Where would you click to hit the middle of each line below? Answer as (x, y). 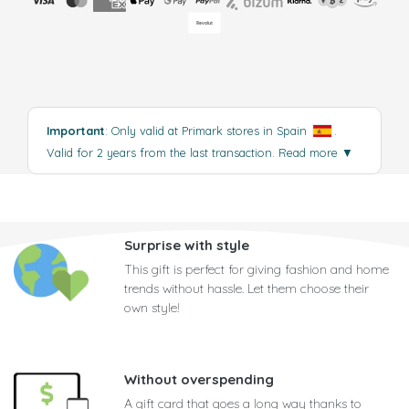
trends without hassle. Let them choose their (246, 289)
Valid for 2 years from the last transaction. (163, 153)
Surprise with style (187, 246)
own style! (152, 308)
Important (76, 131)
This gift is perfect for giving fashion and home (257, 270)
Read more (310, 153)
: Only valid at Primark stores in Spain (208, 131)
